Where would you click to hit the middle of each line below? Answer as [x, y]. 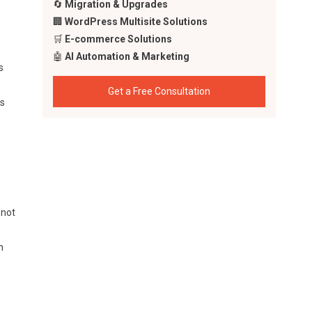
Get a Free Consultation [159, 91]
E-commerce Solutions [119, 39]
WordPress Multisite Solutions [136, 22]
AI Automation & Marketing [127, 56]
